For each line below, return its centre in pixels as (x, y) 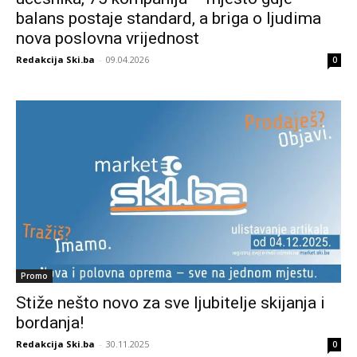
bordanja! (50, 323)
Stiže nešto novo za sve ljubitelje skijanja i (171, 303)
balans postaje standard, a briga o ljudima (169, 18)
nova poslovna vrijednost (108, 38)
